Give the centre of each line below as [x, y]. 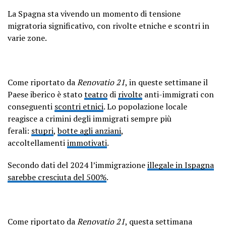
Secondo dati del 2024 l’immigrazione [77, 165]
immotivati [87, 143]
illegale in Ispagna [181, 165]
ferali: [19, 130]
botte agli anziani [89, 130]
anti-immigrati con [178, 94]
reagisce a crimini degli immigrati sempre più [90, 118]
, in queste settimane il [166, 82]
